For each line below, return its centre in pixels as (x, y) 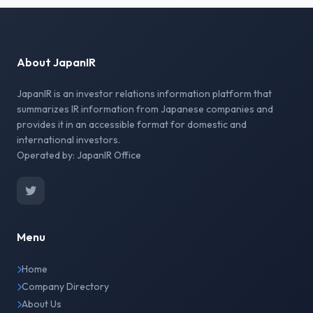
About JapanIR (56, 62)
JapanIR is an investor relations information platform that (144, 94)
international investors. (68, 140)
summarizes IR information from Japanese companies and (145, 109)
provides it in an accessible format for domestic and (132, 124)
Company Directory (65, 286)
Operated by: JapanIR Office (79, 155)
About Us (42, 304)
